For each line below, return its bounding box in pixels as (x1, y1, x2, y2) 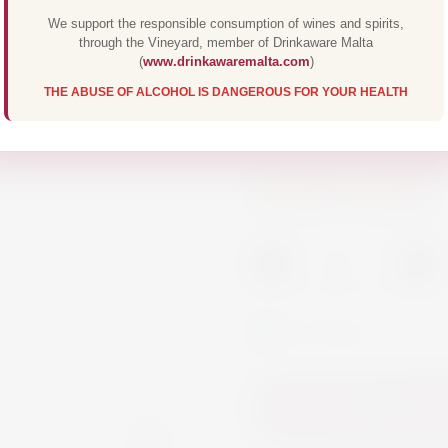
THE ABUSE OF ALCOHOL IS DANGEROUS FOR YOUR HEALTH (44, 85, 408, 99)
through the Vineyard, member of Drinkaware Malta (79, 35, 373, 50)
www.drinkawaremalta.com (142, 54, 310, 69)
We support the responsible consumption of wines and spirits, (48, 16, 404, 31)
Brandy (358, 179, 410, 198)
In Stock (291, 320, 363, 343)
